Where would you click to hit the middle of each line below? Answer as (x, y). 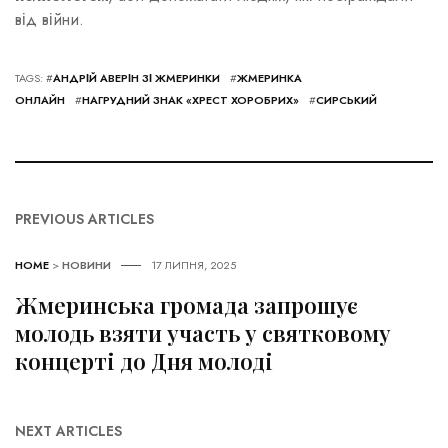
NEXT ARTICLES (68, 430)
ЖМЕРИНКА (269, 77)
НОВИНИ (86, 264)
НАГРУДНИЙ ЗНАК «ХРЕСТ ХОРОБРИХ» (190, 99)
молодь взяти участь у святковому (203, 332)
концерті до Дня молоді (144, 360)
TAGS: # (34, 77)
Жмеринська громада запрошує (186, 304)
